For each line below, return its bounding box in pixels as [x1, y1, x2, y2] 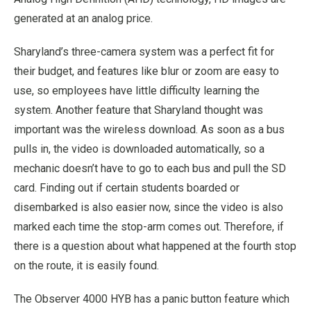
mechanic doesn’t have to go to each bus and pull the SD [14, 161, 286, 175]
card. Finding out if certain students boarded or [14, 180, 239, 194]
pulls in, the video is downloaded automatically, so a [14, 142, 264, 155]
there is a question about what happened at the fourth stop [14, 239, 296, 253]
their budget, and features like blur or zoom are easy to [14, 64, 279, 78]
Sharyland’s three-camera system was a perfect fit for [14, 44, 274, 58]
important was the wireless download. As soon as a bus [14, 122, 285, 136]
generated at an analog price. [14, 11, 153, 25]
